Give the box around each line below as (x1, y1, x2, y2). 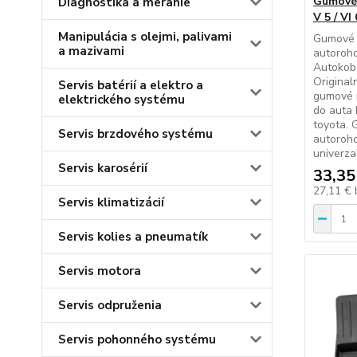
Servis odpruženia (58, 296, 162, 313)
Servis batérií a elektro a (58, 76, 203, 93)
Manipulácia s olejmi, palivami (58, 28, 232, 45)
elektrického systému (58, 91, 185, 108)
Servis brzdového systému (58, 125, 213, 142)
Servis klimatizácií (58, 194, 164, 210)
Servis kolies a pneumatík (58, 228, 208, 245)
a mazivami (58, 42, 124, 59)
